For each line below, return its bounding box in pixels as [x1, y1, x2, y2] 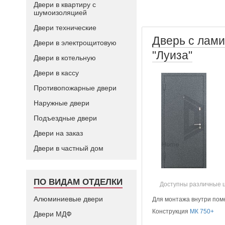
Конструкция [152, 208, 190, 215]
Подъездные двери [34, 114, 97, 122]
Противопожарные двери [34, 84, 117, 92]
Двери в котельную [34, 54, 96, 62]
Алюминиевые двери [34, 195, 103, 203]
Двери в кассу [34, 69, 79, 77]
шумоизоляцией [34, 9, 87, 17]
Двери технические [34, 24, 96, 32]
